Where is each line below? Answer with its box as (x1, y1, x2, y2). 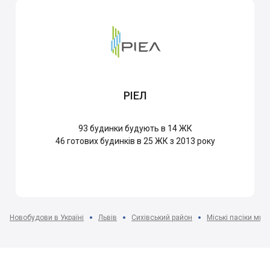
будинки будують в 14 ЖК (87, 124, 192, 134)
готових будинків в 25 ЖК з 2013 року (64, 136, 215, 146)
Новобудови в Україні (10, 213, 84, 222)
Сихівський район (131, 213, 192, 222)
